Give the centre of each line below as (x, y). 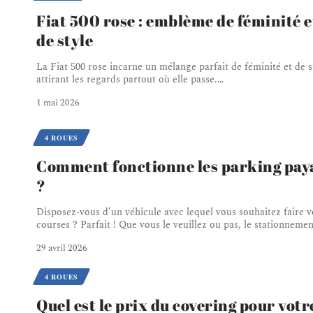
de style (65, 40)
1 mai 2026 (58, 102)
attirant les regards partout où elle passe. (127, 79)
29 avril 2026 (62, 248)
